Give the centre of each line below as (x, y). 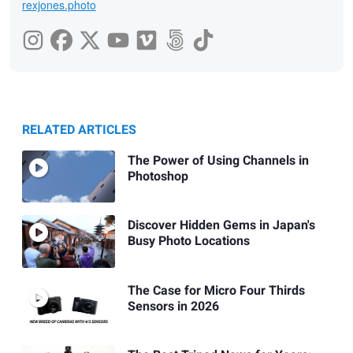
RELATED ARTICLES (79, 130)
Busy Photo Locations (188, 242)
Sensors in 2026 (173, 306)
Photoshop (158, 177)
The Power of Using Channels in (218, 161)
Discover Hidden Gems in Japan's (221, 226)
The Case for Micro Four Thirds (216, 290)
